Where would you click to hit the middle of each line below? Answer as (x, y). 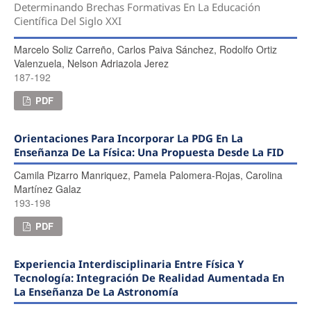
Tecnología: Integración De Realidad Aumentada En (149, 277)
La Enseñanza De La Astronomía (96, 291)
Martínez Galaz (47, 188)
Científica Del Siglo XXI (67, 21)
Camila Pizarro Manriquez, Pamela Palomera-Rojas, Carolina (148, 175)
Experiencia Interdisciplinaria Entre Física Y (128, 263)
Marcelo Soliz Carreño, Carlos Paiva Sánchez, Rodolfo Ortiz (145, 49)
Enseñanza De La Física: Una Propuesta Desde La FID (149, 152)
